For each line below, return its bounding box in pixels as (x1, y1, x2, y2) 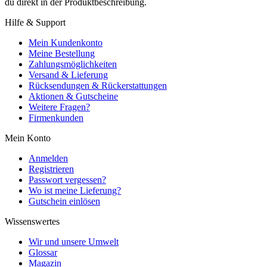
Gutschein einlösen (29, 195, 100, 206)
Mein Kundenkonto (29, 37, 103, 48)
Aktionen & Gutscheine (29, 91, 118, 101)
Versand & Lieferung (29, 69, 108, 80)
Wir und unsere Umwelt (29, 236, 119, 247)
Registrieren (29, 163, 74, 174)
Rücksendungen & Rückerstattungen (29, 80, 167, 91)
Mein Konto (5, 132, 51, 143)
